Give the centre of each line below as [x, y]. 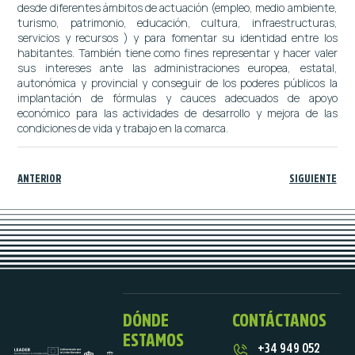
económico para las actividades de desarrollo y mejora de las [177, 113]
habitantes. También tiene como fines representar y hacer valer [177, 52]
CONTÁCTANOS [279, 319]
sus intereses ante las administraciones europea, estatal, [177, 67]
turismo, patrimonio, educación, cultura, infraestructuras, [177, 22]
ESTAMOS [154, 339]
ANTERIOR [40, 178]
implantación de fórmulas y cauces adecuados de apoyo [177, 97]
